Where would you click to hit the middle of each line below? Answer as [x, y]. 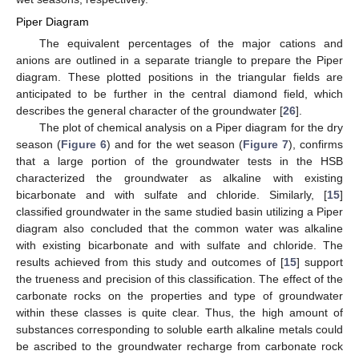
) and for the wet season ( [175, 144]
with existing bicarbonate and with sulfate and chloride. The [179, 245]
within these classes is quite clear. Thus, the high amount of [179, 312]
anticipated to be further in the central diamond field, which [179, 93]
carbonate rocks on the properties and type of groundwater [179, 295]
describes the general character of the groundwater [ [149, 110]
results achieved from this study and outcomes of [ [150, 262]
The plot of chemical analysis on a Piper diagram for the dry [191, 127]
